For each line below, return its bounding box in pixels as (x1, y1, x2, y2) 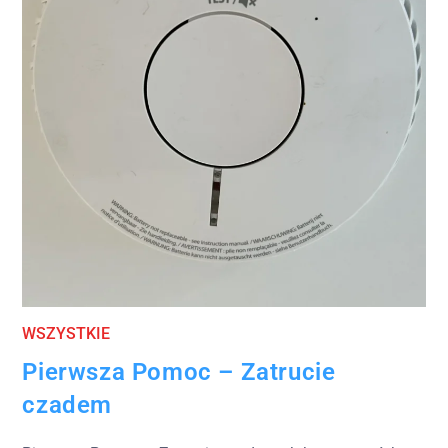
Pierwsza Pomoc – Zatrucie (22, 358, 336, 387)
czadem (22, 391, 113, 420)
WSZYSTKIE (22, 324, 111, 344)
